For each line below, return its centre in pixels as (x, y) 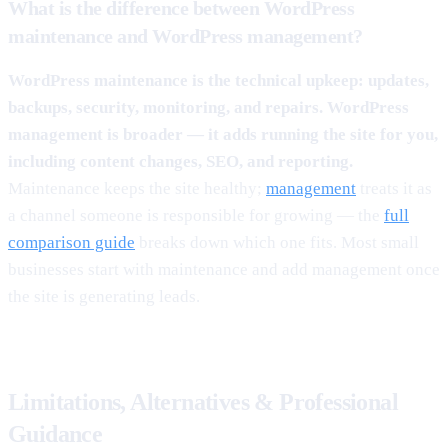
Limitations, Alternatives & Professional (203, 401)
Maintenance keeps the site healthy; (137, 188)
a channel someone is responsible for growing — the (196, 215)
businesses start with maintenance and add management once (224, 269)
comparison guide (71, 242)
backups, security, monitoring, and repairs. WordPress (208, 107)
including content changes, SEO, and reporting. (180, 161)
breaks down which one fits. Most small (277, 242)
